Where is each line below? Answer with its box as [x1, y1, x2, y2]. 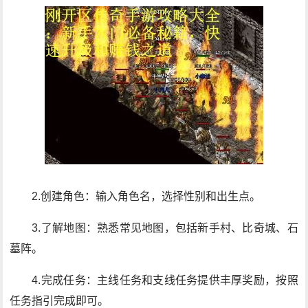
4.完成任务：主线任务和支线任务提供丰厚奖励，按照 [32, 274, 298, 286]
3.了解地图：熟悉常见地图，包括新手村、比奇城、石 [32, 222, 298, 234]
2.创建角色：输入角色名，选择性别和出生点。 [32, 190, 261, 202]
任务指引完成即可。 [10, 295, 109, 307]
